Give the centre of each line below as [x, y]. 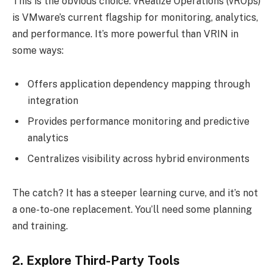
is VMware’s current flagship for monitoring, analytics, [135, 17]
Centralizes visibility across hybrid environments [139, 159]
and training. [40, 226]
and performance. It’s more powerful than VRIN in [125, 34]
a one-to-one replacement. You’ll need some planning [132, 210]
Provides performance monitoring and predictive [139, 122]
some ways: [38, 50]
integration [53, 101]
